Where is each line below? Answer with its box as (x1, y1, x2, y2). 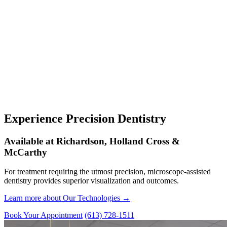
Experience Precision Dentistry (4, 111, 166, 125)
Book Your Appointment (4, 211, 83, 220)
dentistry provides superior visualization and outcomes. (4, 176, 179, 185)
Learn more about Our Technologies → (4, 194, 130, 203)
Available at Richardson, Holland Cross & (4, 135, 180, 146)
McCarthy (4, 146, 47, 158)
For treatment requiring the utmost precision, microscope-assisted (4, 167, 211, 176)
